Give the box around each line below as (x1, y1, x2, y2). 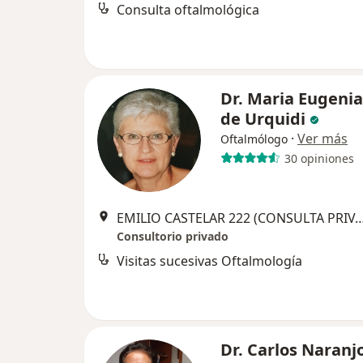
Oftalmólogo (220, 131, 288, 147)
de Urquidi (220, 108, 310, 130)
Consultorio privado (117, 228, 228, 244)
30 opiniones (284, 150, 354, 166)
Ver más (297, 130, 348, 147)
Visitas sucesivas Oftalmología (117, 252, 302, 270)
